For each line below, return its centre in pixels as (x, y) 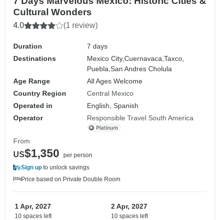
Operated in (33, 105)
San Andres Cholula (141, 69)
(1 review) (81, 25)
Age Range (32, 81)
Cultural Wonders (53, 12)
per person (78, 155)
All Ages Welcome (115, 81)
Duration (28, 46)
